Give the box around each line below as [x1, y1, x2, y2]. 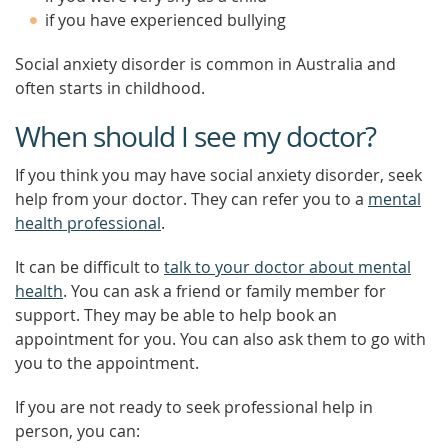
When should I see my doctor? [15, 118, 376, 155]
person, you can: [15, 420, 140, 442]
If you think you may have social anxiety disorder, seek [15, 164, 422, 186]
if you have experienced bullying [45, 9, 286, 31]
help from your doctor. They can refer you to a [15, 188, 368, 210]
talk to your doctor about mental [164, 256, 411, 278]
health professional [15, 212, 161, 234]
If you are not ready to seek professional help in [15, 396, 373, 418]
